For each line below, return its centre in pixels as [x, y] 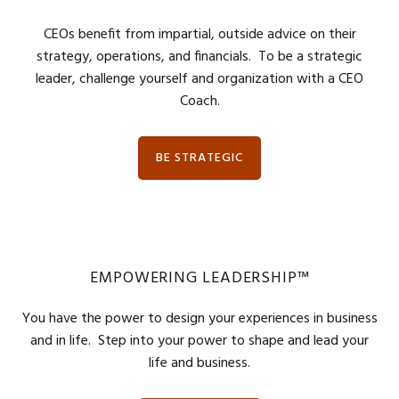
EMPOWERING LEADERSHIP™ [199, 278]
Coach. [199, 102]
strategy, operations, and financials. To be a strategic [199, 57]
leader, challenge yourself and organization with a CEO [199, 79]
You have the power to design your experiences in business [199, 319]
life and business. [199, 363]
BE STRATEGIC [199, 158]
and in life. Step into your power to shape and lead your [199, 341]
